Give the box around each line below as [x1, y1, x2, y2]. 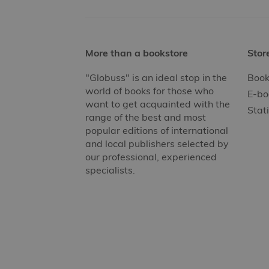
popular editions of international [85, 124, 228, 136]
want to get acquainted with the [85, 98, 230, 110]
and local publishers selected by [85, 138, 229, 150]
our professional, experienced [85, 151, 217, 163]
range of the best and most [85, 111, 206, 123]
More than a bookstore [85, 47, 188, 59]
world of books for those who [85, 85, 214, 97]
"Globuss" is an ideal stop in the [85, 71, 227, 83]
